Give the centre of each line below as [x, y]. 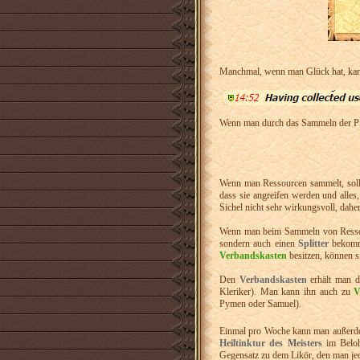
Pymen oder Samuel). [260, 304]
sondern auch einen [259, 243]
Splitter [313, 243]
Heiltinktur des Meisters [273, 343]
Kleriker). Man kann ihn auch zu [287, 292]
